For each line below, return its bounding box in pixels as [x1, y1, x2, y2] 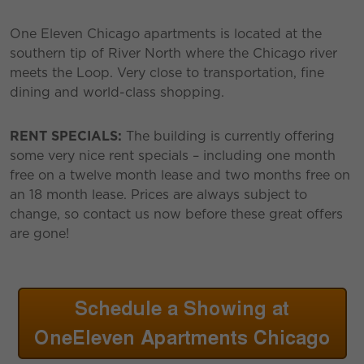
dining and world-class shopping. [10, 84, 224, 100]
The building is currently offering [122, 128, 335, 144]
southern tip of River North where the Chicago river [10, 45, 337, 61]
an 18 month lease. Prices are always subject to [10, 186, 307, 202]
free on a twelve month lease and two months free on [10, 167, 350, 183]
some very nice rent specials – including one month [10, 147, 336, 163]
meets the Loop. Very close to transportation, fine [10, 64, 324, 80]
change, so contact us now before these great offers [10, 206, 343, 222]
